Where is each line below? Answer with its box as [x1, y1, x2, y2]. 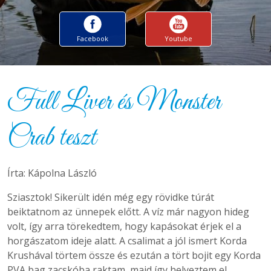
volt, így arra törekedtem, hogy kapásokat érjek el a [7, 220, 241, 233]
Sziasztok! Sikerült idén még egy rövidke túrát [7, 191, 214, 204]
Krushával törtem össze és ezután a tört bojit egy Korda [7, 249, 261, 262]
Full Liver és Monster [7, 85, 221, 120]
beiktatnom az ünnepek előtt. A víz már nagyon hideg [7, 205, 249, 218]
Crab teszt [7, 121, 96, 155]
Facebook [77, 34, 108, 43]
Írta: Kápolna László [7, 166, 97, 180]
